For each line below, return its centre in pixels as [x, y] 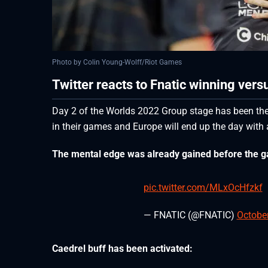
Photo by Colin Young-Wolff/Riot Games [117, 62]
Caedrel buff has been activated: [122, 249]
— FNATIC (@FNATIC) [190, 215]
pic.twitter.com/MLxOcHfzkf [203, 188]
